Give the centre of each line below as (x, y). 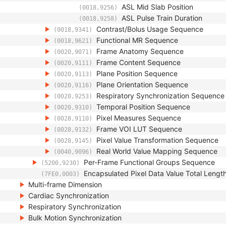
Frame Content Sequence (138, 62)
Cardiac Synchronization (69, 195)
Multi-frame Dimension (65, 184)
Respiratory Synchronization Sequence (160, 96)
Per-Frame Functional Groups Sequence (149, 162)
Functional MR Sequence (137, 40)
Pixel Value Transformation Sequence (157, 140)
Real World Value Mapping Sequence (157, 151)
